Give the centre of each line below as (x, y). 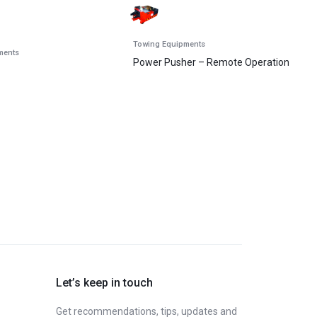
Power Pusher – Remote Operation (211, 62)
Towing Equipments (169, 44)
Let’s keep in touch (104, 283)
